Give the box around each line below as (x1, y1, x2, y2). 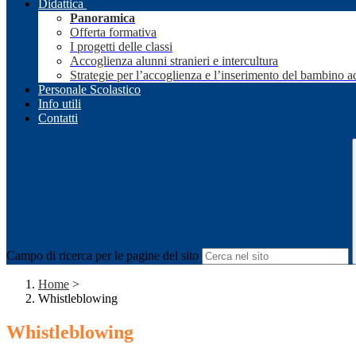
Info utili (38, 97, 81, 111)
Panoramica (70, 11, 135, 25)
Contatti (38, 111, 78, 126)
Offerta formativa (70, 25, 157, 40)
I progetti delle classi (70, 40, 172, 54)
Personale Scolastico (38, 83, 141, 97)
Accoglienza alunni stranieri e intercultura (70, 54, 278, 68)
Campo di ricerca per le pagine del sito (6, 249, 199, 263)
